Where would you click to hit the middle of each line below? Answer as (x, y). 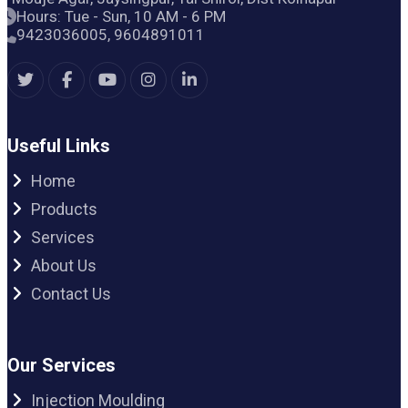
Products (64, 209)
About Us (64, 266)
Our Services (61, 366)
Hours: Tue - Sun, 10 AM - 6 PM (121, 17)
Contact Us (71, 294)
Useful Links (59, 146)
